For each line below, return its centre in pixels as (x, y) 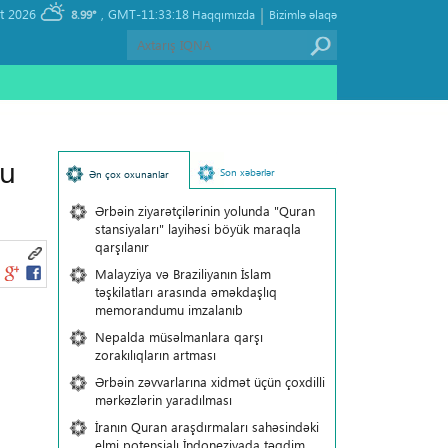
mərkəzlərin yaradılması (163, 399)
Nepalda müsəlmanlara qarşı (178, 336)
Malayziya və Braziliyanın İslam (182, 273)
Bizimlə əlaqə (303, 14)
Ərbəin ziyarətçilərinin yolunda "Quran (204, 210)
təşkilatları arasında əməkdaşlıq (185, 291)
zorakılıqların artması (155, 354)
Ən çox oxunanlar (128, 174)
